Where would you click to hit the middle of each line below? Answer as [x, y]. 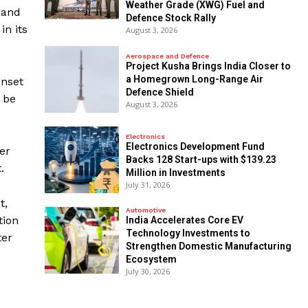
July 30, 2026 [147, 272]
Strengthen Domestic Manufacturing [208, 246]
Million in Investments [175, 172]
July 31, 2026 [147, 184]
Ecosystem [151, 260]
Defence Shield [159, 92]
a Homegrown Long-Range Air [194, 79]
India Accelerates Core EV [184, 220]
